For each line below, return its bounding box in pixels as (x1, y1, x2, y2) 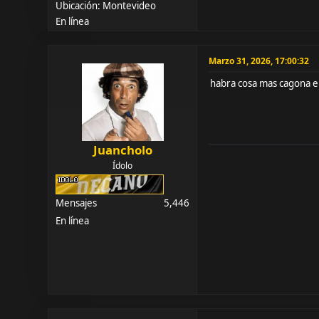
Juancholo (93, 142, 152, 159)
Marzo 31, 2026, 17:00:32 (209, 54, 310, 67)
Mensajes (56, 197, 98, 210)
